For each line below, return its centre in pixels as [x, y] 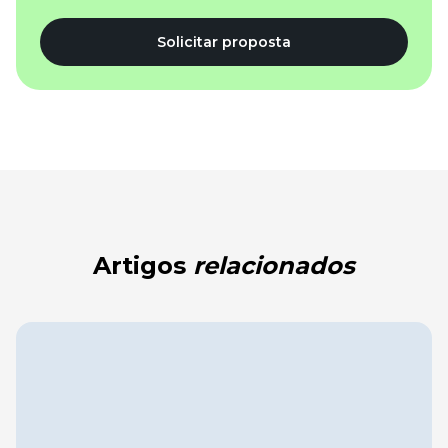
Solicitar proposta [224, 41]
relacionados [274, 265]
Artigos [143, 265]
